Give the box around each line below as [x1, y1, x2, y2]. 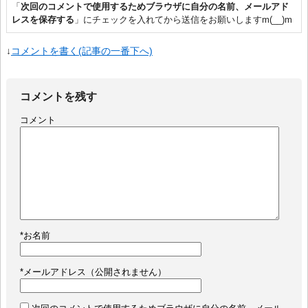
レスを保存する [11, 14, 74, 25]
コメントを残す [20, 89, 97, 102]
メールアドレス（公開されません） [23, 266, 166, 277]
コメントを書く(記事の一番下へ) [11, 45, 153, 56]
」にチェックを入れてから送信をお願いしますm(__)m [74, 14, 292, 25]
